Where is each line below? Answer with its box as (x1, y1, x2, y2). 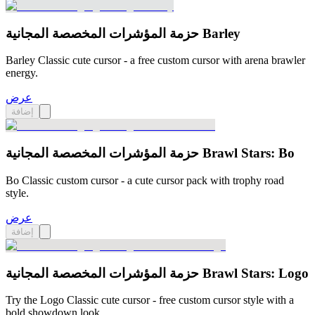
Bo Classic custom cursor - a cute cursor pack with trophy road (6, 174, 284, 186)
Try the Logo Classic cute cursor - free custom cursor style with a (6, 294, 294, 307)
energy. (6, 67, 38, 79)
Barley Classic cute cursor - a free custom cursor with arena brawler (6, 54, 305, 67)
